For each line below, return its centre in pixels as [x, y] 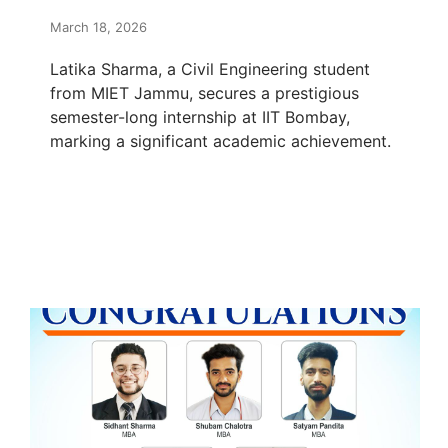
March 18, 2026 [98, 26]
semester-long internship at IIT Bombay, [200, 116]
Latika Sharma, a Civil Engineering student [210, 68]
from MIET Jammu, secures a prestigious [204, 92]
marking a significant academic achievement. [220, 140]
